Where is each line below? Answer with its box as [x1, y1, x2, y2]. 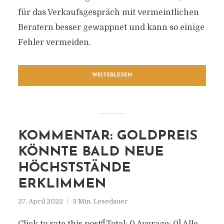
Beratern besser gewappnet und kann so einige [17, 23, 204, 32]
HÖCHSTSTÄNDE [17, 161, 130, 175]
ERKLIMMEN [17, 177, 106, 191]
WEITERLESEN [91, 72, 132, 78]
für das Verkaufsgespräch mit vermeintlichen [17, 8, 199, 17]
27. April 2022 [17, 197, 63, 205]
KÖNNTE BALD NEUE [17, 145, 163, 159]
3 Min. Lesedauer [72, 197, 128, 205]
